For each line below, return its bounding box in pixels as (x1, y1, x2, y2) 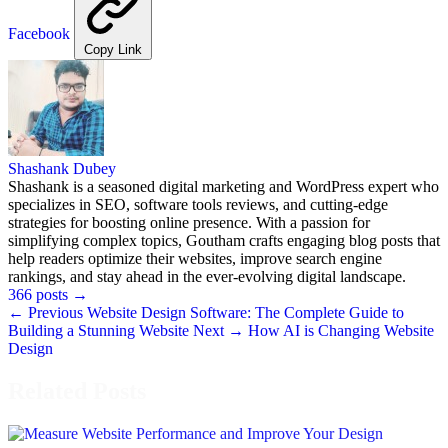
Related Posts (8, 377, 146, 404)
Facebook (8, 24, 70, 42)
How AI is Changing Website (248, 321, 434, 339)
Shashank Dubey (8, 159, 116, 177)
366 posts (8, 285, 72, 303)
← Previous (8, 303, 87, 321)
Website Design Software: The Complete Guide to (87, 303, 404, 321)
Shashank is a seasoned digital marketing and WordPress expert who (8, 177, 439, 195)
